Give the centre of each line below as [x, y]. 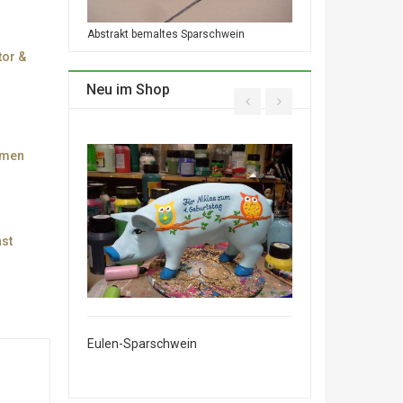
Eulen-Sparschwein [142, 344]
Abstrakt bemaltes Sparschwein [166, 34]
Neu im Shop [128, 90]
